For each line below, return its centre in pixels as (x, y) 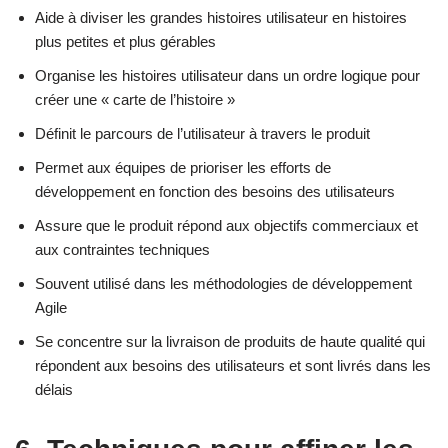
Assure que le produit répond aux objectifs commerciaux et (226, 226)
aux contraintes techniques (122, 250)
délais (54, 390)
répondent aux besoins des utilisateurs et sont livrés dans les (233, 366)
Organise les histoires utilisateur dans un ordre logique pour (227, 76)
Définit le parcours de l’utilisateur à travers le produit (202, 134)
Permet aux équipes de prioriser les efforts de (183, 168)
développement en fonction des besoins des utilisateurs (215, 192)
